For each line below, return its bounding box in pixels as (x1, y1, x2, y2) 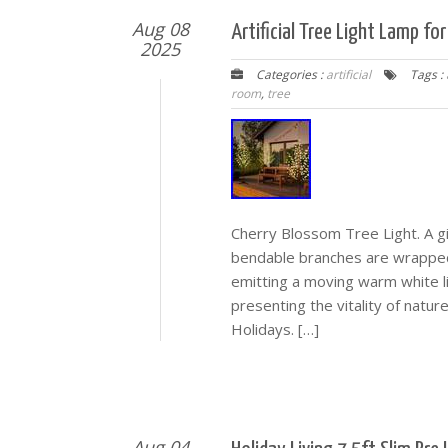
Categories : (253, 65, 326, 83)
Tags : (407, 65, 446, 83)
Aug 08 (131, 16, 189, 41)
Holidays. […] (231, 319, 319, 339)
